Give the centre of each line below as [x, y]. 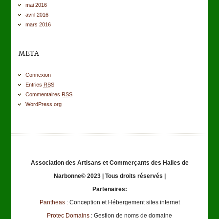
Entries [35, 85]
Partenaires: [109, 189]
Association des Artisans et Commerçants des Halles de [109, 163]
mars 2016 [38, 24]
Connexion [38, 75]
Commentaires [44, 94]
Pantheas [52, 202]
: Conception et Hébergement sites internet [122, 202]
